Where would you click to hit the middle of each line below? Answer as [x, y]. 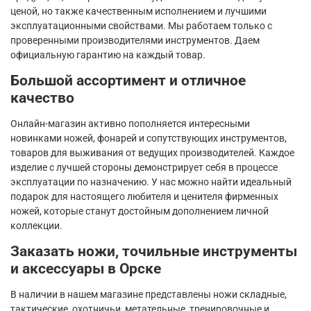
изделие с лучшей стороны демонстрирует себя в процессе [144, 167]
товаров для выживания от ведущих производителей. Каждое [152, 152]
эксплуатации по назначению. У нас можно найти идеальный [151, 182]
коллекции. [36, 225]
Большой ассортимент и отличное [128, 80]
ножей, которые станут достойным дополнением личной [140, 211]
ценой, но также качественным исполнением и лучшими [138, 11]
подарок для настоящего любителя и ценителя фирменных [144, 196]
